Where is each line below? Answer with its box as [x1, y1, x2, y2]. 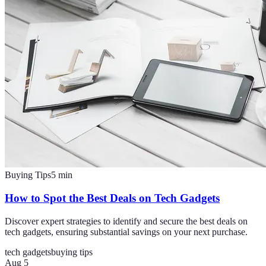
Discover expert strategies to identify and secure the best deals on [5, 216, 248, 226]
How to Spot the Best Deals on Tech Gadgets [5, 192, 220, 205]
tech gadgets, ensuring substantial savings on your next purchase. [5, 226, 248, 237]
